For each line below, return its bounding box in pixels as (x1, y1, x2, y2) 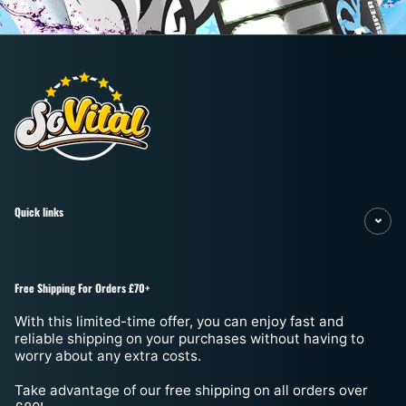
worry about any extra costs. (14, 347, 201, 365)
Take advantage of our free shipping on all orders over (14, 382, 368, 400)
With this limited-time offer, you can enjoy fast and (14, 313, 343, 331)
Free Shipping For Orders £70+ (14, 280, 150, 296)
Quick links (14, 204, 63, 220)
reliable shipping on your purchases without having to (14, 330, 364, 348)
